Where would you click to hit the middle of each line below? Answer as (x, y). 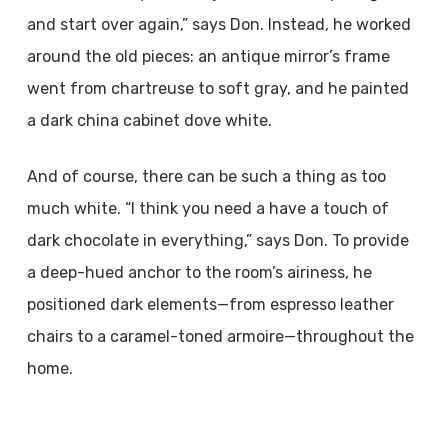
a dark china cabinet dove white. (149, 120)
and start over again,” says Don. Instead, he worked (218, 24)
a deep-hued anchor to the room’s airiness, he (199, 272)
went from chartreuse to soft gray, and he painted (217, 88)
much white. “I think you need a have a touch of (207, 208)
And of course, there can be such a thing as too (206, 176)
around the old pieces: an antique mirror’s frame (208, 56)
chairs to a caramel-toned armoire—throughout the (220, 336)
